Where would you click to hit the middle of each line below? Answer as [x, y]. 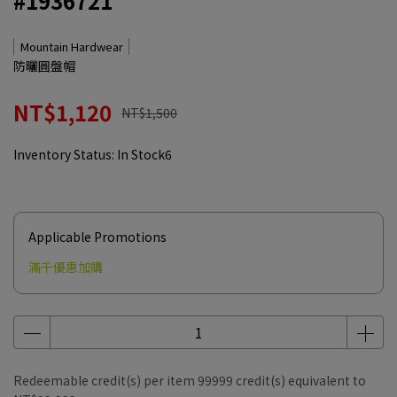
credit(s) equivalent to [300, 380]
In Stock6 [144, 154]
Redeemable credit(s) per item [105, 380]
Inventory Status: [65, 154]
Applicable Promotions [97, 237]
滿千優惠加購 [66, 267]
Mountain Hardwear [71, 47]
